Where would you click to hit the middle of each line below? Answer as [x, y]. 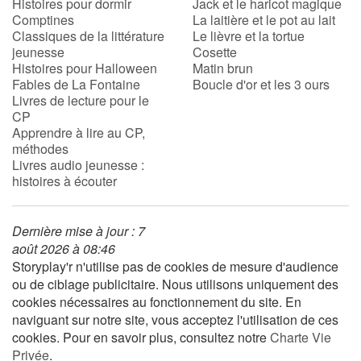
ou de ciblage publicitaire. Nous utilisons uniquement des [175, 284]
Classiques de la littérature [88, 35]
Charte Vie [301, 337]
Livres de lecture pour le [81, 100]
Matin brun [223, 68]
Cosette [215, 52]
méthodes [40, 148]
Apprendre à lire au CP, [79, 132]
